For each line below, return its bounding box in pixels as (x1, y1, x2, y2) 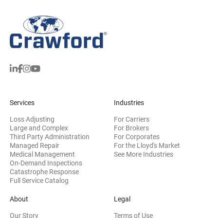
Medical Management (10, 150, 75, 159)
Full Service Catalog (10, 177, 69, 185)
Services (10, 99, 35, 107)
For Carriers (114, 115, 149, 124)
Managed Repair (10, 142, 59, 150)
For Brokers (114, 124, 149, 132)
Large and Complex (10, 124, 68, 132)
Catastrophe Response (10, 168, 79, 176)
